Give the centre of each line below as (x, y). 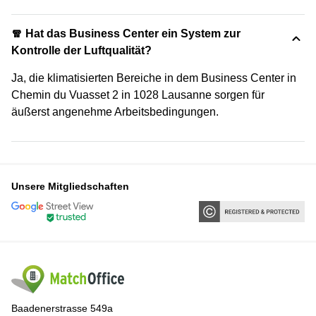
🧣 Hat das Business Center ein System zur (126, 33)
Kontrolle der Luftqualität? (81, 50)
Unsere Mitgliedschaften (70, 186)
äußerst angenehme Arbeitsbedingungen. (115, 111)
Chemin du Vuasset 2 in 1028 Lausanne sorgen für (138, 95)
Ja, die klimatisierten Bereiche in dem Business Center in (154, 78)
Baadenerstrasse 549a (62, 309)
